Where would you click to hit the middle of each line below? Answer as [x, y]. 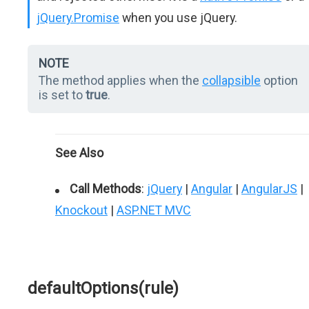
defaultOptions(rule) [103, 288]
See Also [79, 153]
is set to [62, 95]
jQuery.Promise [78, 18]
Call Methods [106, 189]
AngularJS [269, 189]
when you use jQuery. [178, 18]
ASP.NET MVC [154, 210]
